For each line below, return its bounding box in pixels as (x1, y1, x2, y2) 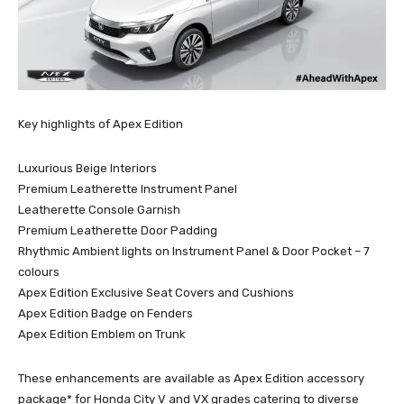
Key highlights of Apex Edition (18, 117, 183, 132)
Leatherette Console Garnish (18, 203, 180, 217)
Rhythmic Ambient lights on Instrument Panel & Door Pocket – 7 (18, 244, 370, 259)
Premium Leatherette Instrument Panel (18, 182, 237, 197)
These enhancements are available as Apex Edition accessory (18, 372, 364, 386)
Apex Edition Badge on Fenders (18, 307, 193, 321)
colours (18, 265, 60, 280)
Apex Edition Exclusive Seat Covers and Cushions (18, 286, 294, 300)
